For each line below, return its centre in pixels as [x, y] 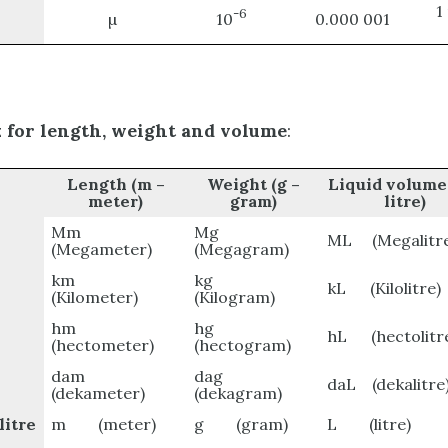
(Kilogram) [235, 297]
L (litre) [369, 424]
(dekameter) [98, 393]
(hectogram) [243, 345]
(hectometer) [103, 345]
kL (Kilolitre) [384, 288]
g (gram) [241, 424]
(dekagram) [238, 393]
